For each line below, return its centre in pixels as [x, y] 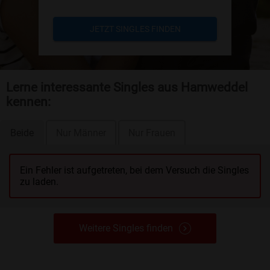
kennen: [28, 102]
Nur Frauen [152, 133]
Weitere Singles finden [126, 228]
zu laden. [39, 181]
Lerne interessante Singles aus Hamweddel [127, 88]
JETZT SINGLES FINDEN [135, 29]
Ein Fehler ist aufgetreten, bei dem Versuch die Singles [134, 170]
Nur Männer [81, 133]
